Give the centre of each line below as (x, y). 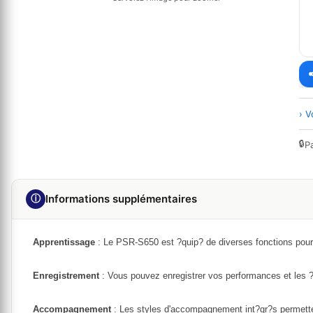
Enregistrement (66, 275)
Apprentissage (64, 242)
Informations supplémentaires (121, 199)
